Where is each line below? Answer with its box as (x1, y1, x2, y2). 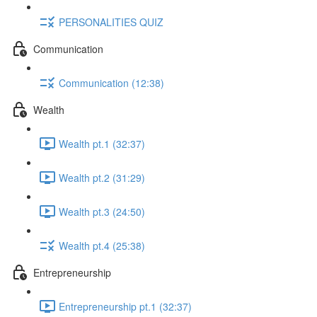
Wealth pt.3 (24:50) (59, 204, 145, 219)
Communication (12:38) (59, 75, 164, 90)
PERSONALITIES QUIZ (59, 14, 163, 29)
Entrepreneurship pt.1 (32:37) (59, 299, 192, 313)
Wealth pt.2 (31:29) (59, 170, 145, 185)
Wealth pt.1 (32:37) (59, 136, 145, 151)
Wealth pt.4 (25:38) (59, 238, 145, 253)
